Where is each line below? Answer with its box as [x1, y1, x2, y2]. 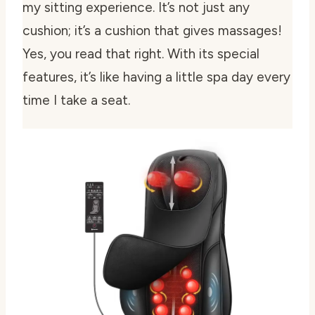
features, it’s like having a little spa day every [22, 68, 290, 85]
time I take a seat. [22, 91, 130, 108]
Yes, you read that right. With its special [22, 45, 259, 62]
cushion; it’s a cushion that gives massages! [22, 22, 282, 39]
